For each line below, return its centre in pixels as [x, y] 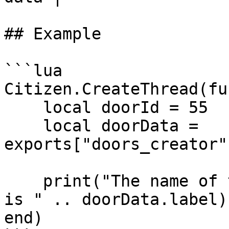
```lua [33, 71]
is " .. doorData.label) [116, 199]
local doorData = [24, 126]
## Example [53, 34]
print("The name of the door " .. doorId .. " [24, 181]
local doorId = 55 [24, 107]
